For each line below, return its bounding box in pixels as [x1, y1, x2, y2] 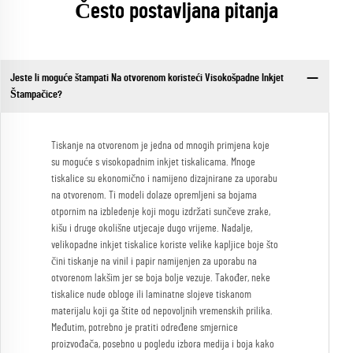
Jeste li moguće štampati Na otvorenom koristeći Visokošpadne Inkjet [9, 72, 284, 84]
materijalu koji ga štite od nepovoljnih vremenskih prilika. [51, 306, 273, 318]
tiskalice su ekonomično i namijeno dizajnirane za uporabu [51, 173, 277, 185]
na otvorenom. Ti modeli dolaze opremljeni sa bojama [51, 190, 257, 202]
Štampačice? [9, 88, 62, 100]
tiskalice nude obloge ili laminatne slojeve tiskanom [51, 289, 251, 301]
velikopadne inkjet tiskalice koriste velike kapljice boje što [51, 240, 278, 251]
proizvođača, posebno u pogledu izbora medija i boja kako [51, 339, 274, 351]
